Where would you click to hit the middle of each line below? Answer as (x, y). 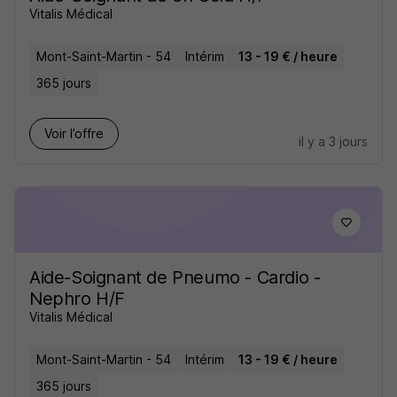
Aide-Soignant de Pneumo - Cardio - (175, 277)
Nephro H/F (77, 299)
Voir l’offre (74, 133)
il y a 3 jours (333, 141)
